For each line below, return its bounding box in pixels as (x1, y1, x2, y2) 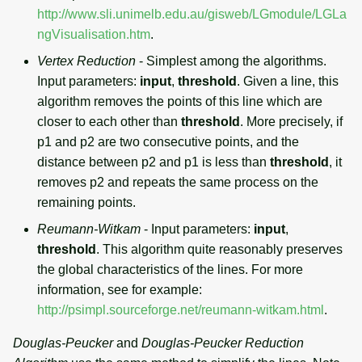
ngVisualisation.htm (37, 27, 150, 41)
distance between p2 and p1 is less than (37, 154, 270, 169)
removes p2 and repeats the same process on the (37, 175, 318, 189)
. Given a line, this (237, 74, 339, 88)
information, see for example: (37, 282, 202, 297)
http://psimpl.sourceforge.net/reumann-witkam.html (37, 302, 324, 317)
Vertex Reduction (37, 53, 136, 68)
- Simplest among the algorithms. (136, 53, 326, 68)
